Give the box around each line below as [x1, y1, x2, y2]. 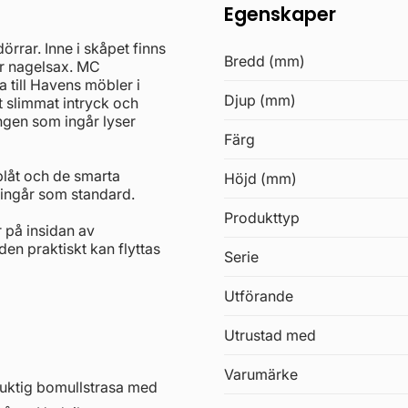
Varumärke [224, 365, 299, 384]
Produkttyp [224, 209, 301, 228]
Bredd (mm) [224, 52, 306, 71]
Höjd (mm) [224, 169, 298, 189]
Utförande [224, 287, 294, 306]
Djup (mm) [224, 91, 297, 110]
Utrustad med [224, 326, 317, 345]
